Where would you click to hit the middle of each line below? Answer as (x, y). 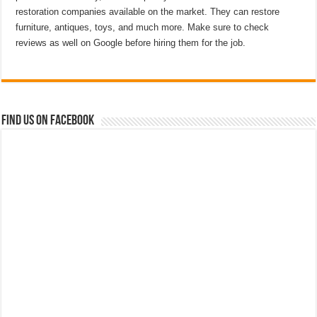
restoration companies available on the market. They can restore (148, 12)
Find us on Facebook (48, 121)
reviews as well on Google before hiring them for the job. (131, 43)
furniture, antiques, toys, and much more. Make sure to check (143, 27)
